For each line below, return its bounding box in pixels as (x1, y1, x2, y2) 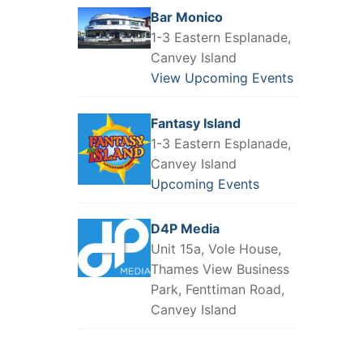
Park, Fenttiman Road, (150, 281, 284, 298)
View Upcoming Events (150, 70, 293, 87)
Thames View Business (150, 261, 289, 278)
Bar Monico (150, 9, 223, 26)
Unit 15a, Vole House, (150, 241, 281, 258)
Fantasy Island (150, 114, 241, 131)
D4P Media (150, 220, 220, 237)
